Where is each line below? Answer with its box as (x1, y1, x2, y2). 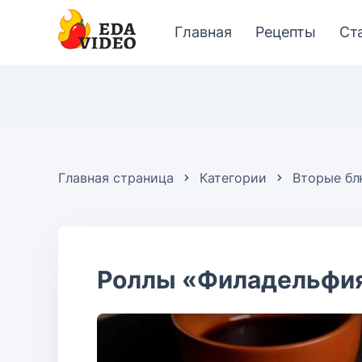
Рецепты (255, 23, 316, 40)
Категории (200, 170, 267, 186)
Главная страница (58, 170, 174, 186)
